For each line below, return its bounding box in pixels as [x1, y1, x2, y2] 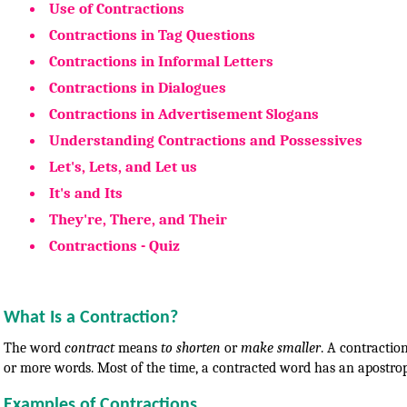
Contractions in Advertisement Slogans [49, 104, 319, 123]
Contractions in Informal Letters [49, 52, 273, 70]
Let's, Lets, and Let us [49, 157, 197, 175]
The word [4, 339, 65, 356]
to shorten [161, 339, 221, 356]
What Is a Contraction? [4, 308, 178, 327]
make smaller [241, 339, 321, 356]
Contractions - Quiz [49, 236, 180, 254]
